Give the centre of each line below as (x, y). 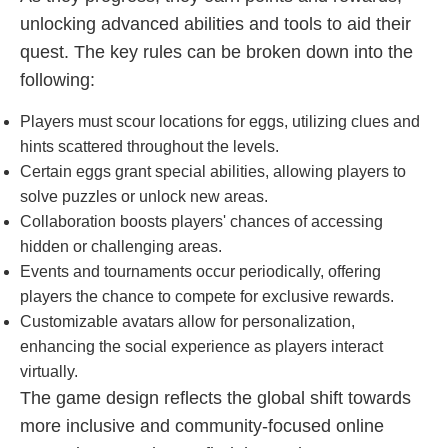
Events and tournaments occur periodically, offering (200, 271)
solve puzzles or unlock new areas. (144, 196)
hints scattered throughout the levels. (149, 146)
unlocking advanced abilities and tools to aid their (215, 24)
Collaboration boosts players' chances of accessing (201, 221)
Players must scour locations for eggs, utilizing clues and (220, 121)
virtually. (49, 371)
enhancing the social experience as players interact (201, 346)
